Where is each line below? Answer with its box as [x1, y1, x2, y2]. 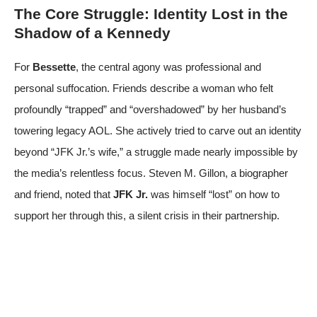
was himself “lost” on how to [148, 188, 279, 200]
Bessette [33, 60, 76, 73]
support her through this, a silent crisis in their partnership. [14, 209, 279, 221]
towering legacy [14, 124, 88, 137]
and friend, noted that [14, 188, 113, 200]
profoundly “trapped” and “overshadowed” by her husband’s [14, 103, 287, 115]
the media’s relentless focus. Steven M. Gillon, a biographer [14, 166, 288, 179]
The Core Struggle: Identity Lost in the [14, 5, 288, 22]
